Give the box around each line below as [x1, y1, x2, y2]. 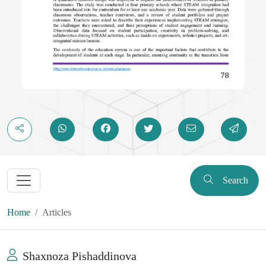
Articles [42, 207, 71, 217]
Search [222, 175, 248, 186]
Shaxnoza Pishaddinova [23, 249, 137, 262]
